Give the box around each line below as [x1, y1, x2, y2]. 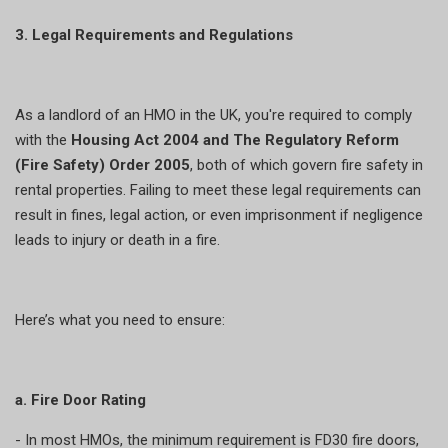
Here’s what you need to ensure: [15, 310, 225, 329]
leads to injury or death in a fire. [15, 230, 220, 249]
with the [15, 130, 71, 149]
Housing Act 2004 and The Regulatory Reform [71, 130, 399, 149]
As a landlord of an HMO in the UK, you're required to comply [15, 105, 412, 124]
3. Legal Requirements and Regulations [15, 25, 293, 44]
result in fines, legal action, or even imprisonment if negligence [15, 205, 423, 224]
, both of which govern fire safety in [190, 155, 423, 174]
